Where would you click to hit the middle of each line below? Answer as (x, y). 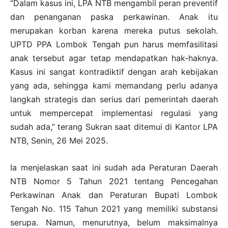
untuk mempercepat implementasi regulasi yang (114, 113)
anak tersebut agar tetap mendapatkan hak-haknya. (114, 58)
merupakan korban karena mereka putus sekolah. (114, 30)
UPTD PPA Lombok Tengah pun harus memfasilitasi (114, 44)
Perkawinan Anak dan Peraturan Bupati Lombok (114, 195)
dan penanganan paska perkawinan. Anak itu (114, 17)
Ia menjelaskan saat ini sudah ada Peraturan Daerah (114, 167)
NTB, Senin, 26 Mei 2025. (59, 140)
